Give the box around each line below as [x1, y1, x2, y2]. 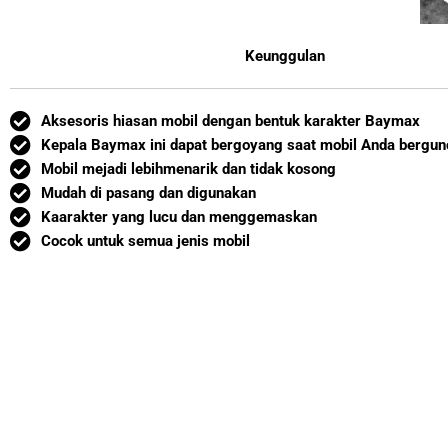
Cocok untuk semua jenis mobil [41, 232, 251, 250]
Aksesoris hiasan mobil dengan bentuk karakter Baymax [41, 112, 421, 130]
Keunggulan [245, 47, 325, 65]
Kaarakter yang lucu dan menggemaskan [41, 208, 318, 226]
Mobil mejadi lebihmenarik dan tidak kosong [41, 160, 337, 178]
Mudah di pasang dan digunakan [41, 184, 257, 202]
